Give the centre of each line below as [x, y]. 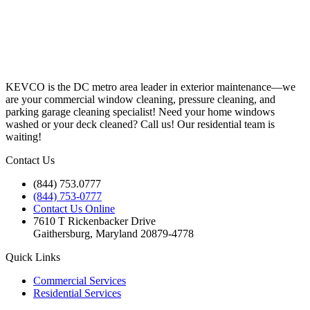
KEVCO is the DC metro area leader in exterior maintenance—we [151, 86]
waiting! [24, 136]
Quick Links [33, 257]
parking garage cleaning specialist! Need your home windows [140, 111]
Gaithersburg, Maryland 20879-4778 [113, 233]
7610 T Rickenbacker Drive [94, 221]
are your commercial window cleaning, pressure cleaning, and [140, 99]
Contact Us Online [74, 208]
